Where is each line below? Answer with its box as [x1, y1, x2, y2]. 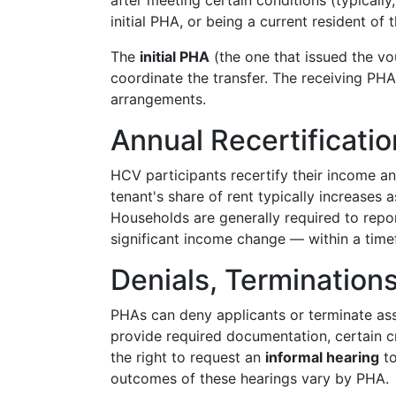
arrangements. [110, 90, 206, 108]
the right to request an [110, 348, 265, 366]
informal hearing [265, 348, 379, 366]
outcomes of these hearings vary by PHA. [110, 369, 389, 387]
